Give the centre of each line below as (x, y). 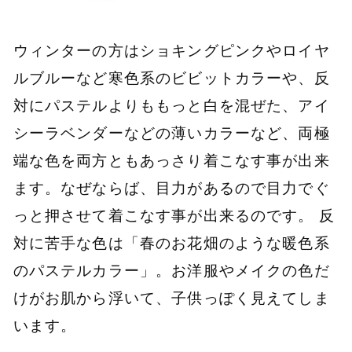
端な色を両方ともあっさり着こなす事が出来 (171, 160)
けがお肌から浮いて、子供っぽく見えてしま (171, 297)
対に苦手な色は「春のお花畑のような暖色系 (171, 242)
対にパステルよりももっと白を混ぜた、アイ (171, 105)
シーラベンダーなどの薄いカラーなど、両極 (171, 132)
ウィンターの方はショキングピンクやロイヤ (171, 50)
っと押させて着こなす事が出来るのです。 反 (174, 215)
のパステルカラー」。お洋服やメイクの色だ (171, 270)
